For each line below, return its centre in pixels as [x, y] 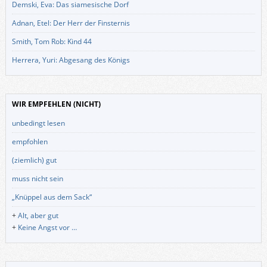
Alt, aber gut [38, 215]
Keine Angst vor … [47, 227]
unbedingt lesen [38, 123]
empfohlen [30, 141]
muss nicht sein [37, 178]
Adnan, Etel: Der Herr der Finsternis [71, 23]
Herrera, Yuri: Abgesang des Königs [71, 60]
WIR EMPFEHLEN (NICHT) [56, 104]
